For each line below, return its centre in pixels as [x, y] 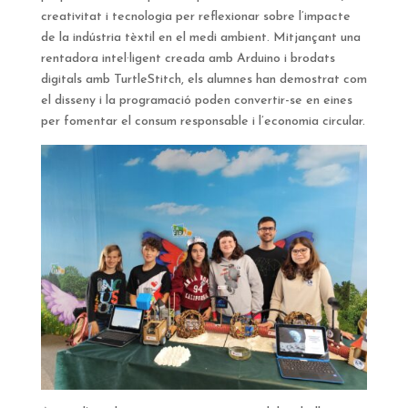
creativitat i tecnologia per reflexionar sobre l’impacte [195, 17]
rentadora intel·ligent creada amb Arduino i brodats [188, 59]
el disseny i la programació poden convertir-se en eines [196, 101]
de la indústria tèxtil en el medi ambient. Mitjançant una [200, 38]
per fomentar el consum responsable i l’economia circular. [203, 122]
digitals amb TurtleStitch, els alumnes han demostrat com [204, 80]
